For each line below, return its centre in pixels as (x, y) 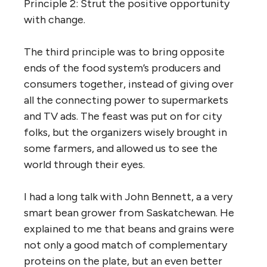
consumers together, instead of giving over (129, 84)
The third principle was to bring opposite (124, 52)
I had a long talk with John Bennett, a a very (128, 196)
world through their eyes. (84, 164)
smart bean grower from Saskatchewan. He (129, 212)
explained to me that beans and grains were (129, 229)
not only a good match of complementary (125, 245)
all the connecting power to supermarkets (126, 100)
